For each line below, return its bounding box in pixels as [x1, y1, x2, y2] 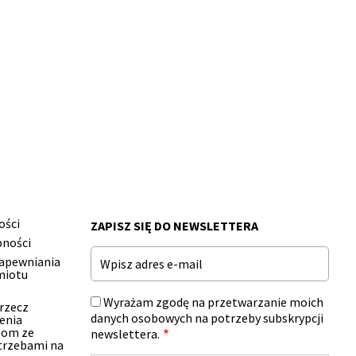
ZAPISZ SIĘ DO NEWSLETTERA [91, 217, 259, 234]
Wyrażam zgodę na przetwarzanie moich [103, 293, 324, 310]
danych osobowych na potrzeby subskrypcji [91, 309, 324, 326]
